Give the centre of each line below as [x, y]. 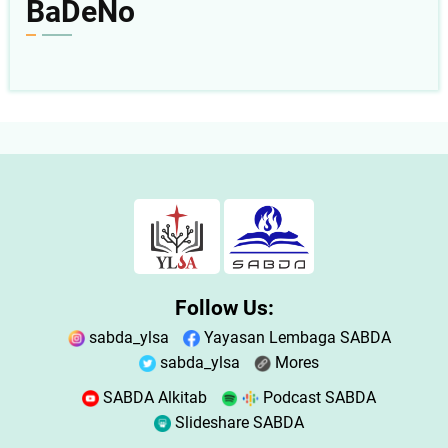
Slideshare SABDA [237, 422]
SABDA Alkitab [153, 397]
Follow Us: [224, 307]
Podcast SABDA [317, 397]
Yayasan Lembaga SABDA [295, 337]
